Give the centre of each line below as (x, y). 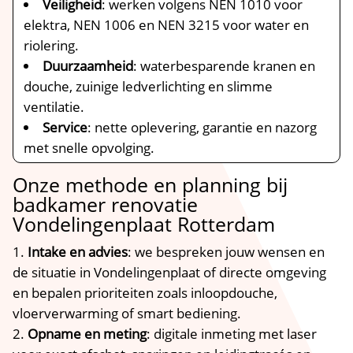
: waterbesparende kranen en (225, 66)
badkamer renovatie (106, 204)
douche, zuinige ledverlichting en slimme (149, 86)
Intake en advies (78, 252)
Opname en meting (87, 334)
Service (65, 127)
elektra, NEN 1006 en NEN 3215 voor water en (167, 25)
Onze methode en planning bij (150, 184)
